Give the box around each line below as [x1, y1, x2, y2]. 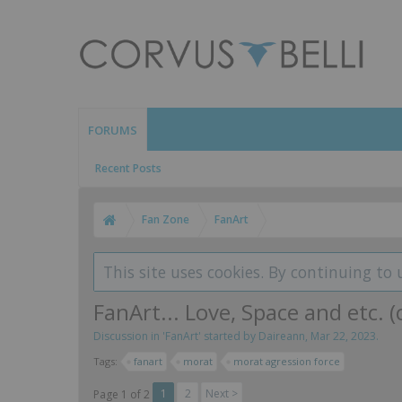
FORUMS [88, 122, 137, 138]
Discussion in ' [93, 328, 165, 344]
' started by [198, 328, 258, 344]
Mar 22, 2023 [310, 328, 376, 344]
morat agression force [233, 354, 340, 368]
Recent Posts [95, 161, 162, 176]
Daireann [258, 328, 305, 344]
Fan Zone [142, 212, 189, 227]
